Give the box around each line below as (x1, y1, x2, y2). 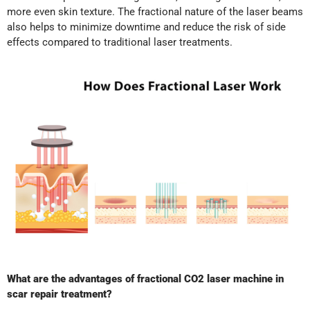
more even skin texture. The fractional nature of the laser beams (7, 6, 303, 19)
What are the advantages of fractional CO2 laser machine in (7, 273, 284, 286)
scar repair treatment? (7, 288, 112, 301)
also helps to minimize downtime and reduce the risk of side (7, 21, 286, 34)
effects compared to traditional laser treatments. (7, 36, 232, 49)
